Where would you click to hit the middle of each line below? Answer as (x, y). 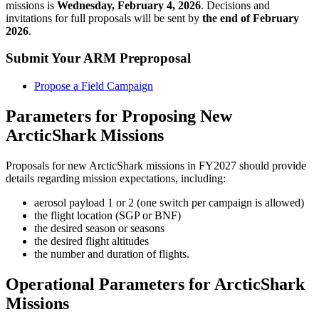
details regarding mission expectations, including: (116, 178)
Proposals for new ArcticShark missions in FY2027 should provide (156, 165)
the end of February (251, 18)
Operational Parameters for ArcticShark (155, 284)
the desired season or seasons (99, 228)
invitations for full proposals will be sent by (104, 18)
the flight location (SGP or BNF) (108, 215)
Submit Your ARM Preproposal (98, 58)
